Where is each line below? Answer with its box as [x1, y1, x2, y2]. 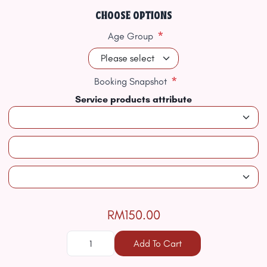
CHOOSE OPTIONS [95, 11, 172, 21]
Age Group [108, 30, 153, 42]
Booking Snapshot [94, 76, 167, 87]
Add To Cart [133, 237, 182, 249]
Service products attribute [75, 94, 192, 105]
